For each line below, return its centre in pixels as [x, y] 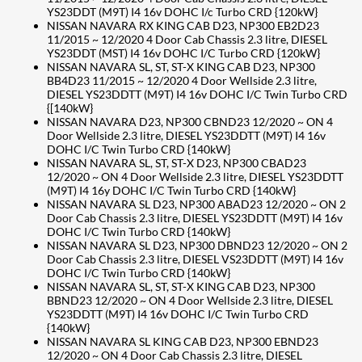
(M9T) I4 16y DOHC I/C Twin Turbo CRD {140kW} [171, 190]
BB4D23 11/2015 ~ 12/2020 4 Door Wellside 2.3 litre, [182, 80]
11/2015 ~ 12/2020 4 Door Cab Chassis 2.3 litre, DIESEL [187, 39]
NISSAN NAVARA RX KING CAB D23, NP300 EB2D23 [183, 25]
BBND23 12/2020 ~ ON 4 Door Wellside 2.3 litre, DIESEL [190, 300]
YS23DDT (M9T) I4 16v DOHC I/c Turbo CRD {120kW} [182, 11]
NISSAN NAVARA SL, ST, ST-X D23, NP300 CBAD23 [177, 162]
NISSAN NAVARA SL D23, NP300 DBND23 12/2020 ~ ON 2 [197, 245]
